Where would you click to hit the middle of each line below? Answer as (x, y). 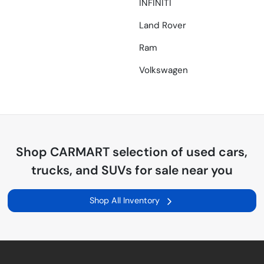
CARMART (80, 152)
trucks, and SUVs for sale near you (132, 171)
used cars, (217, 152)
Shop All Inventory (125, 201)
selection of (148, 152)
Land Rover (163, 26)
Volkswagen (164, 70)
